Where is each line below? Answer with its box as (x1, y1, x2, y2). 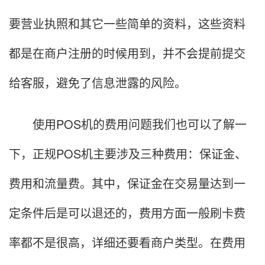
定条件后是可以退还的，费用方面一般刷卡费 (9, 203, 245, 221)
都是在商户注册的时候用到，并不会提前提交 (9, 44, 245, 62)
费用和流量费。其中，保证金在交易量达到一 (9, 174, 245, 192)
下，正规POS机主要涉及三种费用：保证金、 (9, 144, 247, 162)
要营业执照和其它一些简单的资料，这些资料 (9, 14, 245, 32)
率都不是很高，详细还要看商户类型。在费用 (9, 233, 245, 251)
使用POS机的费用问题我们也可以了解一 (9, 115, 247, 132)
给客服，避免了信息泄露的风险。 (9, 73, 186, 91)
